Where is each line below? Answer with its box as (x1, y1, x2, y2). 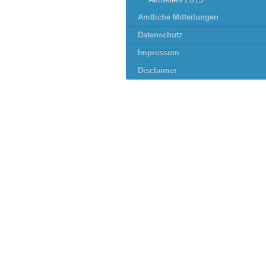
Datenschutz (138, 30, 183, 39)
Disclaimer (138, 66, 177, 75)
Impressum (138, 48, 179, 57)
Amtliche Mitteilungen (138, 12, 218, 21)
